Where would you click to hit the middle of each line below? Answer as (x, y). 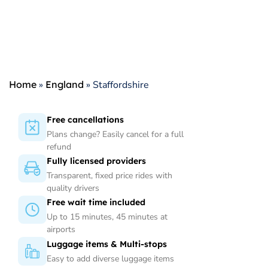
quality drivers (73, 188)
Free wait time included (96, 202)
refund (59, 147)
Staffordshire (121, 85)
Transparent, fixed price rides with (109, 176)
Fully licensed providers (96, 161)
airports (61, 230)
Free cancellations (85, 120)
